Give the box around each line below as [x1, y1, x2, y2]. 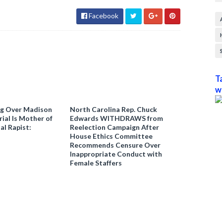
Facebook [87, 11, 118, 20]
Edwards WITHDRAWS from [70, 114, 164, 122]
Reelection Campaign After [70, 123, 160, 131]
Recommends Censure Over [70, 141, 161, 149]
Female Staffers [70, 159, 122, 167]
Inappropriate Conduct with [70, 150, 163, 158]
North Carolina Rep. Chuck [70, 105, 158, 113]
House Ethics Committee [70, 132, 153, 140]
